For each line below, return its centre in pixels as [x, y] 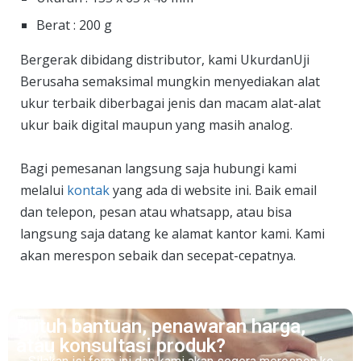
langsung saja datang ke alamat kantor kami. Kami [172, 234]
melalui [44, 191]
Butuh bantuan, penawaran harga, [161, 327]
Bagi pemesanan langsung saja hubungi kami [158, 169]
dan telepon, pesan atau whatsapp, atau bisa [156, 212]
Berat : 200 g [74, 25]
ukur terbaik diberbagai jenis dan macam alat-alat [170, 103]
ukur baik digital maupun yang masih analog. [156, 124]
